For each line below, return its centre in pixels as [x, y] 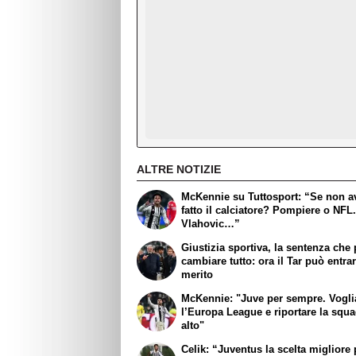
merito [197, 275]
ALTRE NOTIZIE [179, 169]
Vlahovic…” [211, 224]
